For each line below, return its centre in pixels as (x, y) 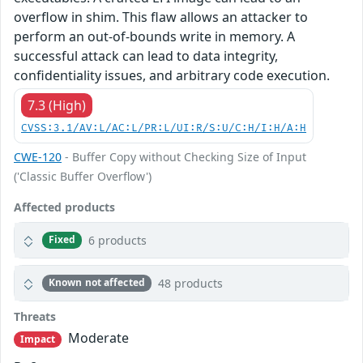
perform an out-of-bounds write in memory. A (154, 36)
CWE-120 (38, 156)
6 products (118, 240)
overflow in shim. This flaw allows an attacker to (161, 17)
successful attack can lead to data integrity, (146, 56)
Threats (35, 316)
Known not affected (96, 283)
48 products (190, 283)
